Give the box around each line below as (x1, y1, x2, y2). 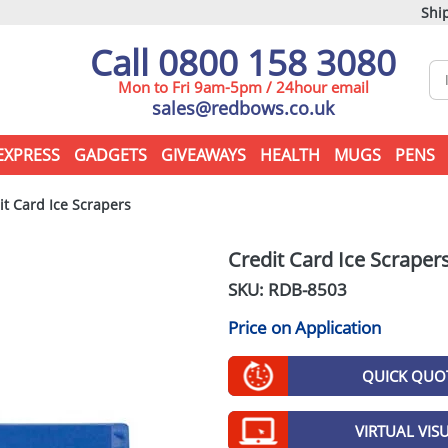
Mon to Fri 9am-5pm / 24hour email (117, 77, 369, 97)
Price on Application (227, 316, 381, 339)
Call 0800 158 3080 (90, 39, 396, 86)
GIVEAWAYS (160, 144, 246, 166)
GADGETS (73, 144, 147, 166)
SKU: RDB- (227, 278, 307, 301)
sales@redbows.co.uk (152, 96, 334, 120)
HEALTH (259, 144, 320, 166)
